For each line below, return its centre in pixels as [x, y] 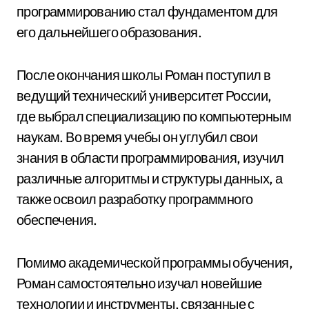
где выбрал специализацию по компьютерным [154, 116]
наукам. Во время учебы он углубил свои [137, 137]
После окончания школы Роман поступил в [144, 75]
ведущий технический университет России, [144, 96]
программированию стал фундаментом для [147, 11]
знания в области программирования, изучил [150, 158]
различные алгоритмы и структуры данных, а [150, 178]
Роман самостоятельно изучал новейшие [139, 283]
